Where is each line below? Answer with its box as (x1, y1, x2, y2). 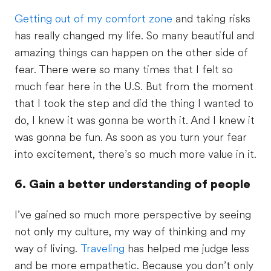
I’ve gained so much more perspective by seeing (15, 209, 251, 221)
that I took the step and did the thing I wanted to (15, 97, 253, 110)
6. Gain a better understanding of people (15, 177, 250, 192)
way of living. (15, 243, 80, 255)
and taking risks (172, 13, 250, 25)
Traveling (80, 243, 125, 255)
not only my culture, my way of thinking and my (15, 226, 246, 238)
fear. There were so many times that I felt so (15, 64, 233, 76)
